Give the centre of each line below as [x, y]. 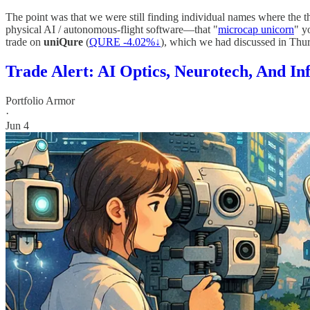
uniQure [63, 42]
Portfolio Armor [40, 100]
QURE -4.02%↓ [125, 42]
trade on [25, 42]
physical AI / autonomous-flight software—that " [112, 29]
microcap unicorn [256, 29]
